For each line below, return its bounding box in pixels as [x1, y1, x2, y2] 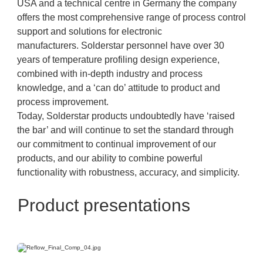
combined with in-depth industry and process [17, 69, 203, 79]
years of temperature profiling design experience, [17, 55, 220, 65]
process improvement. [17, 97, 109, 107]
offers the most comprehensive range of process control [17, 12, 246, 22]
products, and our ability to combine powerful [17, 153, 203, 163]
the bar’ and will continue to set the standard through [17, 125, 234, 135]
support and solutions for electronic [17, 26, 162, 36]
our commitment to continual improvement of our [17, 139, 216, 149]
